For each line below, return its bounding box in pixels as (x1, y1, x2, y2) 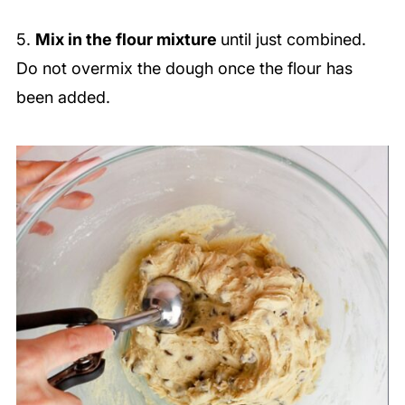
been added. (15, 87, 115, 107)
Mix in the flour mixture (34, 29, 221, 49)
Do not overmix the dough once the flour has (15, 58, 353, 78)
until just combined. (220, 29, 366, 49)
